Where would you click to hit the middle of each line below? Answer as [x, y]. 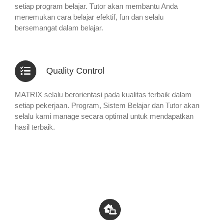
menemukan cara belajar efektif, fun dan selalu [89, 17]
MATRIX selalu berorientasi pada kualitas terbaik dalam [103, 95]
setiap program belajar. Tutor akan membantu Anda [96, 6]
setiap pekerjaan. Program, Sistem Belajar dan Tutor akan [107, 106]
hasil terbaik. [35, 127]
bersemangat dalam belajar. [59, 28]
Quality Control [75, 71]
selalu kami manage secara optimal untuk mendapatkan [104, 116]
